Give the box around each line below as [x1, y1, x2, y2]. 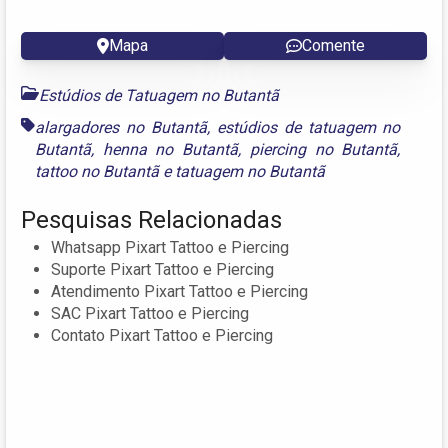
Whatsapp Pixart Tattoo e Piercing [51, 237, 289, 257]
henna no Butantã [102, 139, 239, 159]
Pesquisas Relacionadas [21, 205, 282, 234]
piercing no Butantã [249, 139, 398, 159]
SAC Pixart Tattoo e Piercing [51, 303, 249, 323]
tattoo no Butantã [35, 161, 159, 181]
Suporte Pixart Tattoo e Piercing [51, 259, 274, 279]
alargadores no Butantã [35, 117, 207, 137]
